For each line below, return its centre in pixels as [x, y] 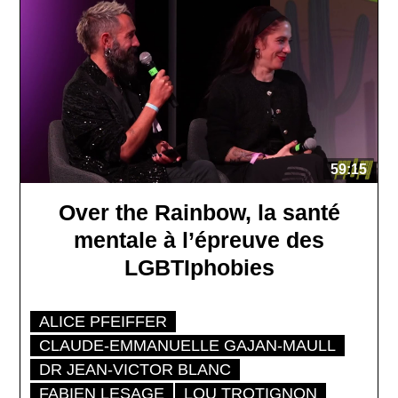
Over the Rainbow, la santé [199, 212]
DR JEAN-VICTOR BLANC [135, 369]
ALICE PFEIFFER [103, 321]
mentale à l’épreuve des [199, 239]
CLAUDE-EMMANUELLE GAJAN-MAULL [188, 345]
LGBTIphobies [199, 267]
